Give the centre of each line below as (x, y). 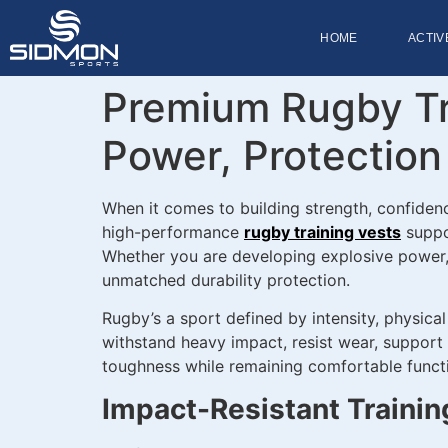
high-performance (173, 231)
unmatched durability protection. (226, 279)
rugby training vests (322, 231)
